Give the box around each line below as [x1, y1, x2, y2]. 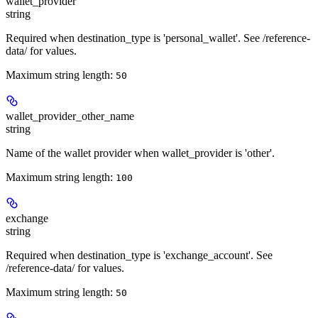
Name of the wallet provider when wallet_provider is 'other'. [6, 147, 275, 160]
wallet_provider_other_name [6, 110, 134, 123]
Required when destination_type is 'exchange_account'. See [6, 249, 273, 262]
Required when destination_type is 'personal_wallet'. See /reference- [6, 32, 310, 45]
